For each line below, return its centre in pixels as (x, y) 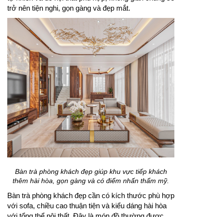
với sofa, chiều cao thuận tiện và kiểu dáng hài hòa (87, 206)
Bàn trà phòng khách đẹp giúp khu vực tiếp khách (91, 172)
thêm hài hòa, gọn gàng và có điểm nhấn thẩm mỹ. (91, 181)
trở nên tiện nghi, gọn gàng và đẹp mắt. (69, 8)
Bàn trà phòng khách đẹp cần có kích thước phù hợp (91, 196)
